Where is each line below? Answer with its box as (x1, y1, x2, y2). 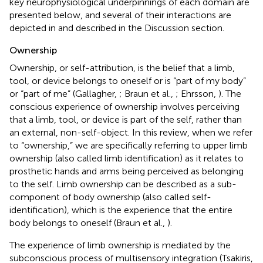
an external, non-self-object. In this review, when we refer (9, 126, 252, 138)
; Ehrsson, (176, 87, 218, 99)
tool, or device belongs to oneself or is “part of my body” (9, 75, 246, 86)
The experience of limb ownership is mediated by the (9, 239, 231, 251)
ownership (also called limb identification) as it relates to (9, 152, 244, 164)
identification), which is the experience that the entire (9, 204, 232, 215)
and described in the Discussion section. (58, 22, 224, 33)
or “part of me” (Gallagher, (9, 87, 119, 99)
